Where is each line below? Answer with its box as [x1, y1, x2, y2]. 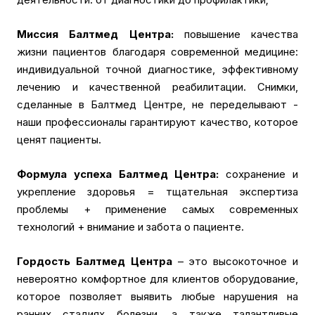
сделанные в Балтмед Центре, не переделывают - [17, 98, 298, 111]
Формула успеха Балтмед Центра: [17, 167, 219, 181]
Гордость [17, 255, 76, 268]
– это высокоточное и [177, 255, 299, 268]
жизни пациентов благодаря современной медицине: [17, 45, 298, 58]
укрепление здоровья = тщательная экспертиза [17, 185, 298, 198]
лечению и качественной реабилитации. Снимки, [17, 80, 298, 94]
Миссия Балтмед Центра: [17, 27, 184, 41]
